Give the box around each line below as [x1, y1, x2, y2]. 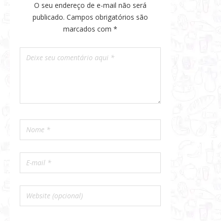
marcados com [63, 24, 114, 34]
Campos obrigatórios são [67, 12, 148, 22]
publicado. [33, 12, 65, 22]
